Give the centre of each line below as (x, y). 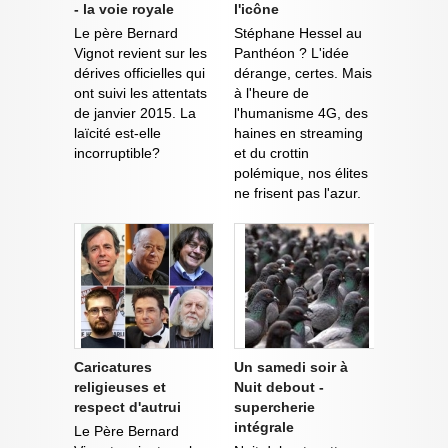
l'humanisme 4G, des (301, 112)
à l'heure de (271, 92)
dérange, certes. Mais (303, 72)
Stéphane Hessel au (298, 32)
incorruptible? (117, 152)
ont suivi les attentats (140, 92)
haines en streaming (298, 132)
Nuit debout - (279, 386)
